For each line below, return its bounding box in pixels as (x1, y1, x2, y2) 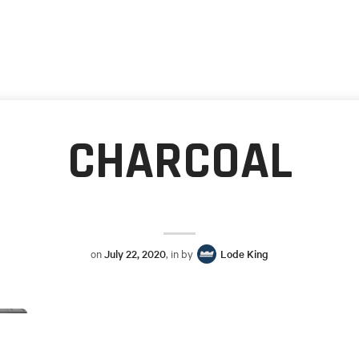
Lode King (220, 246, 268, 262)
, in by (166, 246, 196, 261)
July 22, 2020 (104, 246, 166, 262)
